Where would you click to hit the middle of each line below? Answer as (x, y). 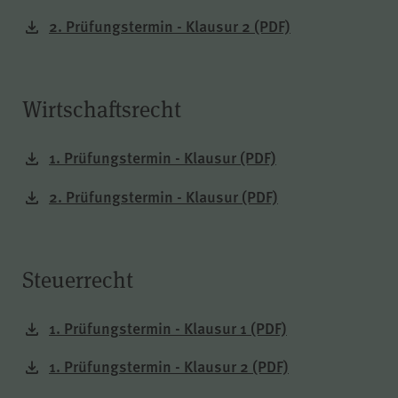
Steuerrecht (78, 279)
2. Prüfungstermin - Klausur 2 (151, 26)
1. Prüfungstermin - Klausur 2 (151, 366)
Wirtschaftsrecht (102, 110)
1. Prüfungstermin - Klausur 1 (150, 327)
